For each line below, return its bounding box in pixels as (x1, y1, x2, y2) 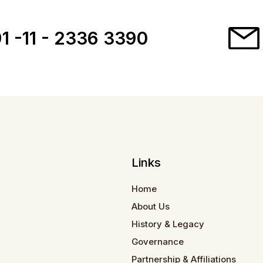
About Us (131, 201, 170, 212)
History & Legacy (131, 218, 204, 230)
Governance (131, 236, 184, 247)
